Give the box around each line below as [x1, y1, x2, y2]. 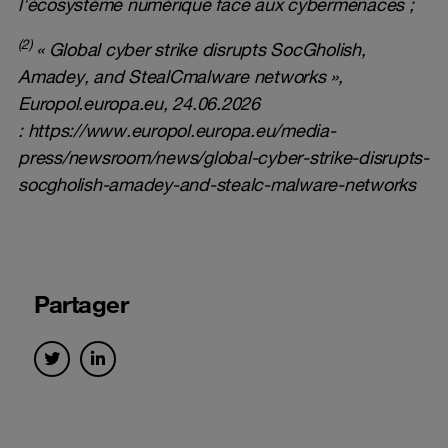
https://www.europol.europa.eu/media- [27, 119, 336, 142]
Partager [34, 289, 128, 320]
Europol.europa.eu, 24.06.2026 [18, 92, 260, 115]
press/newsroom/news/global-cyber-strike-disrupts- [18, 146, 429, 169]
